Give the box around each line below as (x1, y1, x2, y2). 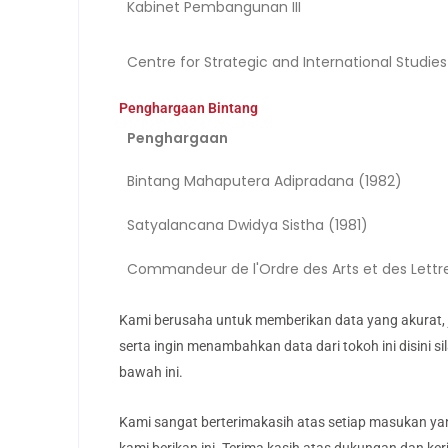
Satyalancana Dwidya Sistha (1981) (127, 214, 369, 235)
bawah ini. (119, 363, 183, 380)
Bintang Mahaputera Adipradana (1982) (127, 170, 403, 191)
